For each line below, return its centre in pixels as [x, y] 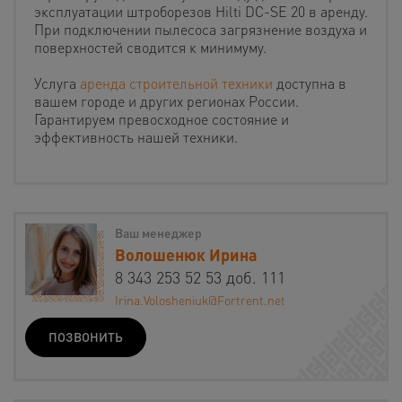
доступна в [310, 83]
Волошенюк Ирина [186, 255]
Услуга [57, 83]
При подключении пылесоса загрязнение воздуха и [201, 30]
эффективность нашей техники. [136, 137]
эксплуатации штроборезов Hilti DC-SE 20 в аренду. [201, 12]
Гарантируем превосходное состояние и [162, 119]
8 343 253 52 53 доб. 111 [200, 277]
